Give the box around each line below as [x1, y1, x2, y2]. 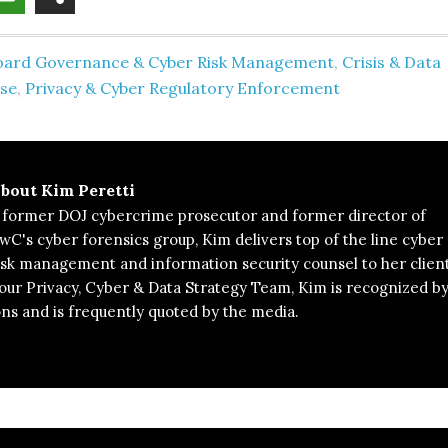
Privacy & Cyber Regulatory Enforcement [25, 78, 340, 98]
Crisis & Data [342, 52, 441, 72]
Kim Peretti [41, 180, 135, 200]
